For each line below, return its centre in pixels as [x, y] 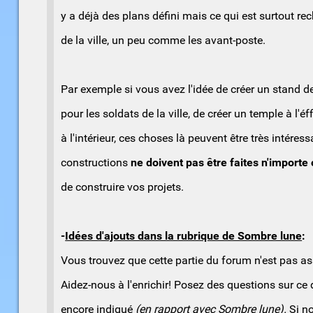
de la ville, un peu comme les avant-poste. [163, 41]
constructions [95, 163]
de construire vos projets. [123, 187]
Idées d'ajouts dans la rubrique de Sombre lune [184, 236]
